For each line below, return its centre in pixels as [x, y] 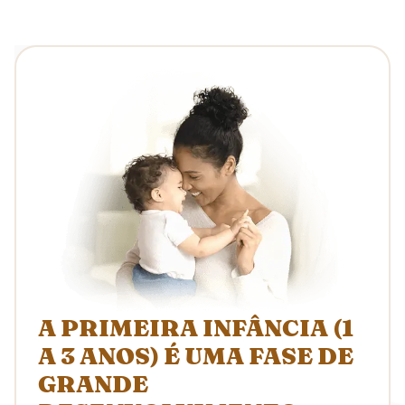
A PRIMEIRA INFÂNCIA [185, 330]
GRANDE [93, 386]
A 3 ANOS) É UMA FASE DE [196, 358]
